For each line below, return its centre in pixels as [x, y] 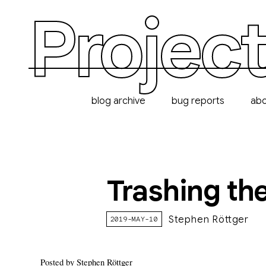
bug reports [198, 101]
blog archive [118, 101]
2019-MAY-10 [134, 219]
